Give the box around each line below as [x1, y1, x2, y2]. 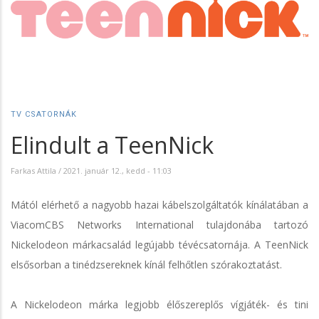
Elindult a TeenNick [11, 129, 214, 160]
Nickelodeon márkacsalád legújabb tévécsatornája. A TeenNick [11, 237, 308, 251]
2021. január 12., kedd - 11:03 [63, 164, 172, 176]
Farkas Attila [11, 164, 56, 176]
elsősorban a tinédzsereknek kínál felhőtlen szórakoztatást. [11, 257, 282, 271]
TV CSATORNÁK [11, 109, 77, 119]
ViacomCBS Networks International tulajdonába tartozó [11, 217, 308, 231]
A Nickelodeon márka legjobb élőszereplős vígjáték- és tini [11, 297, 308, 311]
